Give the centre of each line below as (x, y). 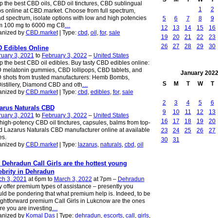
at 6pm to (40, 179)
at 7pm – (105, 179)
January (192, 73)
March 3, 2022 (73, 179)
